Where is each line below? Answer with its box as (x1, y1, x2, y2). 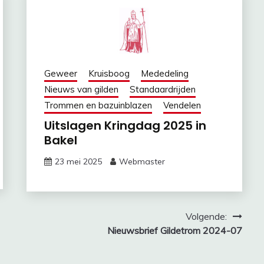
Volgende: (185, 210, 227, 222)
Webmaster (118, 156, 165, 167)
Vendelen (163, 99, 201, 111)
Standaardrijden (129, 83, 196, 95)
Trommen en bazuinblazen (44, 99, 152, 111)
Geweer (44, 67, 77, 79)
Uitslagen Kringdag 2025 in (44, 117, 206, 134)
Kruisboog (88, 67, 130, 79)
